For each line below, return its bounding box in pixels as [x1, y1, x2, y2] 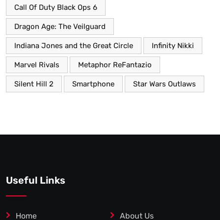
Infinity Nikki [152, 41, 194, 51]
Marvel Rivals [14, 60, 59, 70]
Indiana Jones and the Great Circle [14, 41, 133, 51]
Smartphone [72, 80, 114, 89]
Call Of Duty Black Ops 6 [14, 3, 97, 12]
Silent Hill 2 [14, 80, 54, 89]
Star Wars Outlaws [133, 80, 196, 89]
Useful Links [6, 174, 65, 187]
